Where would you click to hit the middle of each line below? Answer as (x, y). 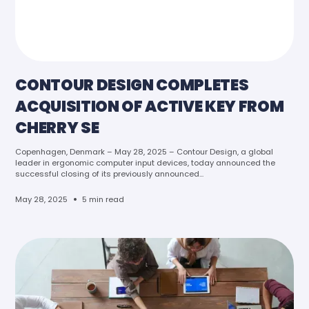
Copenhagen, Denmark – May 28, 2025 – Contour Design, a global (144, 151)
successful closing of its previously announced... (110, 173)
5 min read (103, 200)
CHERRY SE (57, 127)
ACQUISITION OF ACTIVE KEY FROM (150, 106)
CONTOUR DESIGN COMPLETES (132, 84)
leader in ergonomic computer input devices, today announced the (146, 162)
